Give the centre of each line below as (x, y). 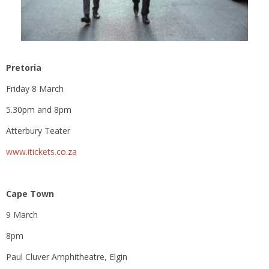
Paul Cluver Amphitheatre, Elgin (67, 256)
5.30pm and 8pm (39, 109)
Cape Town (30, 193)
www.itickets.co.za (41, 151)
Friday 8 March (35, 88)
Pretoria (26, 67)
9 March (22, 214)
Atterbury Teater (38, 130)
